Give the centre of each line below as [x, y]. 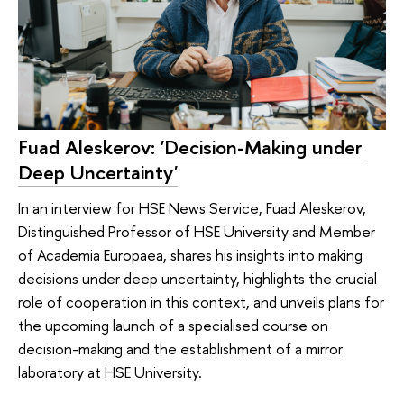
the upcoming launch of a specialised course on [173, 326]
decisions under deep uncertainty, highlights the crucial [197, 279]
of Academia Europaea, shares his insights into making [190, 255]
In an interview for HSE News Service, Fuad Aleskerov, [192, 208]
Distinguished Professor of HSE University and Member [197, 232]
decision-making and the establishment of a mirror [180, 349]
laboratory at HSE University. [110, 372]
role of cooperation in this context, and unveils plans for [201, 302]
